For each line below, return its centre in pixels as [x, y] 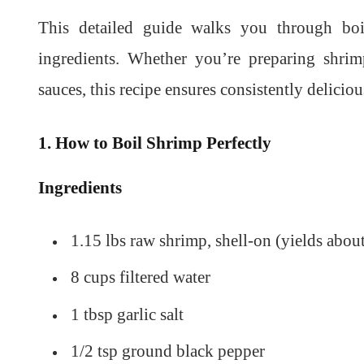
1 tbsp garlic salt [127, 314]
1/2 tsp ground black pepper [168, 351]
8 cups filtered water [141, 277]
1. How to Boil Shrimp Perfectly [155, 143]
